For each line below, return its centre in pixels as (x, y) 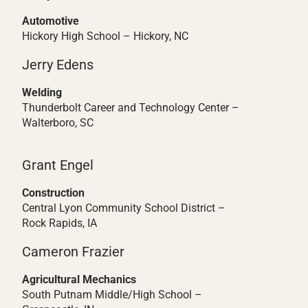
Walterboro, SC (58, 123)
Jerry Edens (58, 65)
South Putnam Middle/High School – (112, 295)
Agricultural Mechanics (79, 279)
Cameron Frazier (73, 252)
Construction (53, 193)
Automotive (51, 21)
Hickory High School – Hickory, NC (105, 36)
